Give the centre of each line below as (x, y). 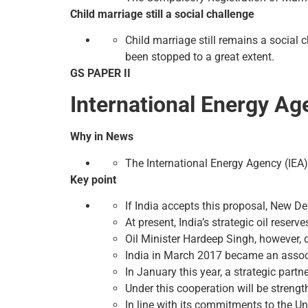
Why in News (102, 137)
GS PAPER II (100, 73)
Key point (93, 179)
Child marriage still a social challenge (162, 14)
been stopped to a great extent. (200, 56)
